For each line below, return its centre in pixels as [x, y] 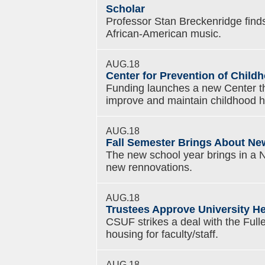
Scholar [125, 9]
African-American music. [164, 34]
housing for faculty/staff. [162, 234]
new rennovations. [149, 167]
